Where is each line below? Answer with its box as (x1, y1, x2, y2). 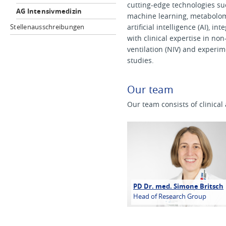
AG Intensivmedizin (16, 7, 82, 16)
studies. (127, 55, 154, 65)
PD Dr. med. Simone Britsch (133, 182, 223, 191)
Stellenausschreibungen (10, 22, 85, 31)
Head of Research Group (133, 192, 206, 201)
